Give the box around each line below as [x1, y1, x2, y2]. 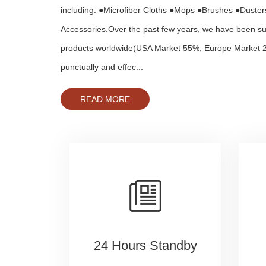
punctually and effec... [61, 62, 143, 72]
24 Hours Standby [93, 238, 197, 253]
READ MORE [80, 94, 130, 104]
